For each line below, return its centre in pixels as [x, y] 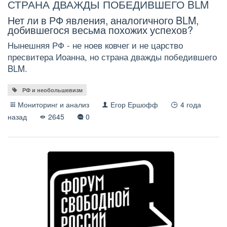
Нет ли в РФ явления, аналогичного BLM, [103, 20]
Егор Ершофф [135, 105]
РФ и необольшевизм [52, 90]
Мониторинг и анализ [54, 105]
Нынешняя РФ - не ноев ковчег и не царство [95, 45]
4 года [191, 105]
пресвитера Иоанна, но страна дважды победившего [112, 57]
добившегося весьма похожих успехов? [100, 30]
